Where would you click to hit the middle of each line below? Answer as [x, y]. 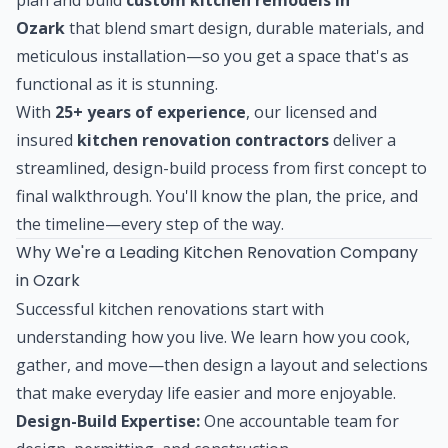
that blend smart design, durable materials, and [244, 27]
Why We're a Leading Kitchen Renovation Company [217, 252]
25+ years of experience [150, 111]
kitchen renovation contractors [203, 139]
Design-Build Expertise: [108, 420]
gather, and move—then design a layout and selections [222, 364]
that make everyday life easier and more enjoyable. [206, 392]
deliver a [362, 139]
